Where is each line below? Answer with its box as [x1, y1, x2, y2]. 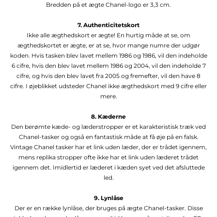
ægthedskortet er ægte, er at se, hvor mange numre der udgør [17, 41, 200, 49]
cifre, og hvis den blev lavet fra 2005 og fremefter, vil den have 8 [16, 72, 201, 79]
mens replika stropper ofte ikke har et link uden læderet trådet [18, 153, 199, 161]
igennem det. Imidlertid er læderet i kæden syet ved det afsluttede [12, 163, 205, 171]
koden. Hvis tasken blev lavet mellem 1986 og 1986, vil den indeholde [10, 51, 207, 59]
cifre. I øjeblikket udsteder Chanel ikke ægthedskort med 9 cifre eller [10, 82, 207, 90]
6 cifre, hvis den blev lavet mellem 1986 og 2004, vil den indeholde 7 [11, 62, 206, 69]
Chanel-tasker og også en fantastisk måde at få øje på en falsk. [18, 133, 199, 140]
